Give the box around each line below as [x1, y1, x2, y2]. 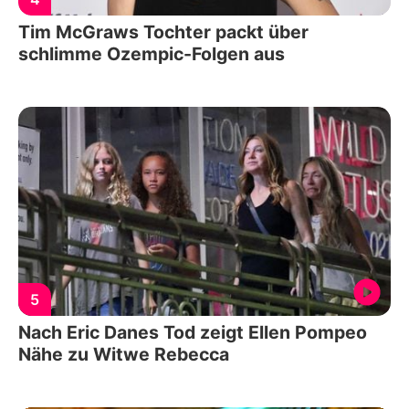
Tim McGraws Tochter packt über [18, 20, 309, 43]
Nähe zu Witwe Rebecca [18, 343, 229, 366]
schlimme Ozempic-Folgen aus [18, 42, 285, 65]
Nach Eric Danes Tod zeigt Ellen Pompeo [18, 321, 367, 344]
